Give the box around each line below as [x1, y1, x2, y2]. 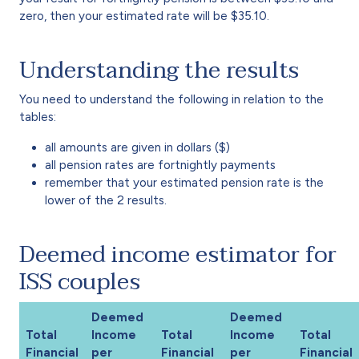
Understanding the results [19, 50, 299, 90]
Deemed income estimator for [19, 234, 337, 274]
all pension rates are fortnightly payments [45, 157, 276, 172]
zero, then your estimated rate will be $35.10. [19, 8, 269, 23]
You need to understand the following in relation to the [19, 91, 324, 107]
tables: [19, 109, 56, 124]
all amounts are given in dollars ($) [45, 139, 230, 155]
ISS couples [19, 261, 140, 301]
